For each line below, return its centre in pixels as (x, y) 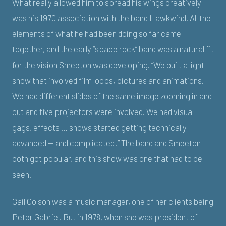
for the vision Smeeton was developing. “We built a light (108, 65)
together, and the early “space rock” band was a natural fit (113, 49)
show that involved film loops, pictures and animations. (108, 80)
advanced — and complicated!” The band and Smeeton (106, 143)
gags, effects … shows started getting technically (99, 127)
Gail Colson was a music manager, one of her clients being (113, 201)
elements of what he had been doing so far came (97, 34)
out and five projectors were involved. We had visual (103, 112)
